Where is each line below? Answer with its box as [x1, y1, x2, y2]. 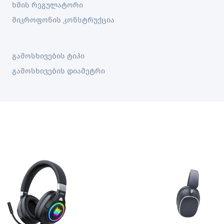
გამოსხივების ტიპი [12, 51, 84, 60]
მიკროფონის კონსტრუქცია [12, 15, 114, 24]
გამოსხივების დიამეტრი [12, 66, 105, 75]
